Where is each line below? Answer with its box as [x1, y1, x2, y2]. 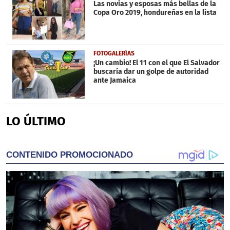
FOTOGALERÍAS [93, 49, 135, 57]
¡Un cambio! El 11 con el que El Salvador [93, 58, 220, 67]
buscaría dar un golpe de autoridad [93, 67, 208, 76]
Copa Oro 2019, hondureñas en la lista [93, 8, 217, 17]
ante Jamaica [93, 75, 136, 85]
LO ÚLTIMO [6, 113, 66, 128]
